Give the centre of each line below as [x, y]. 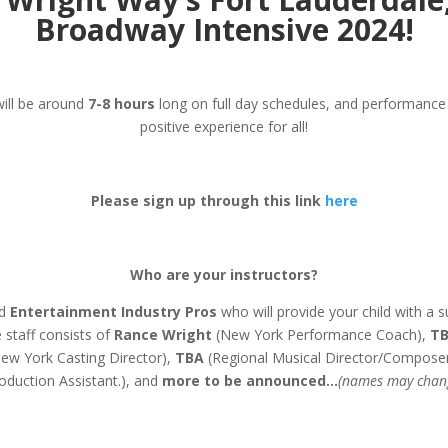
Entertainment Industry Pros [113, 312]
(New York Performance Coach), [320, 335]
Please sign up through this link [207, 201]
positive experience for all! [224, 127]
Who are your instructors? [224, 275]
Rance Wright [162, 335]
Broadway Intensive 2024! [224, 30]
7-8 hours [121, 104]
